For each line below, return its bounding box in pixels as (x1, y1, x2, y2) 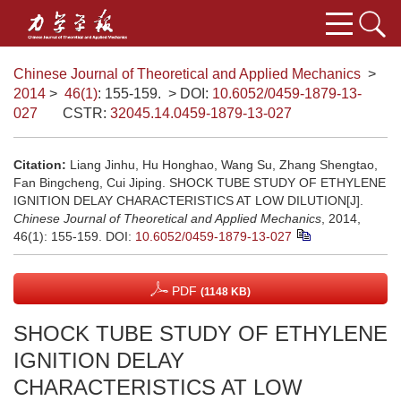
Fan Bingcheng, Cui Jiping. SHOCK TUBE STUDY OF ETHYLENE (13, 175, 386, 190)
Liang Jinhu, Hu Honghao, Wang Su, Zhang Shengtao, (70, 158, 378, 172)
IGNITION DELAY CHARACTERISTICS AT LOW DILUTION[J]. (13, 193, 363, 208)
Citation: (13, 158, 66, 172)
